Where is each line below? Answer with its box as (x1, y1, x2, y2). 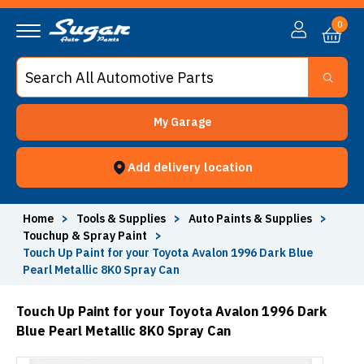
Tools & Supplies (76, 211, 166, 226)
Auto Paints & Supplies (188, 211, 312, 226)
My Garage (153, 115, 211, 129)
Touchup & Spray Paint (23, 228, 147, 243)
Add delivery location (128, 159, 253, 175)
